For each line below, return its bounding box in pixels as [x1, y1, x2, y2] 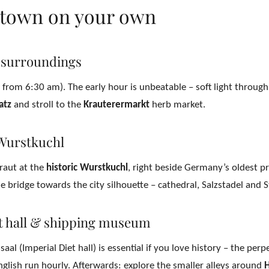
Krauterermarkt [83, 100, 150, 110]
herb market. [150, 100, 205, 110]
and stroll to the [11, 100, 83, 110]
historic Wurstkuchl [46, 163, 128, 173]
